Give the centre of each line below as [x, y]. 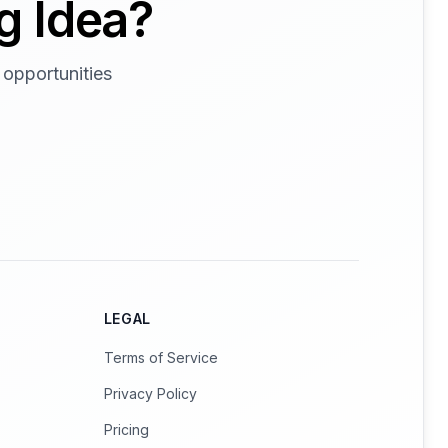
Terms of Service [160, 357]
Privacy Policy [150, 393]
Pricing [126, 429]
